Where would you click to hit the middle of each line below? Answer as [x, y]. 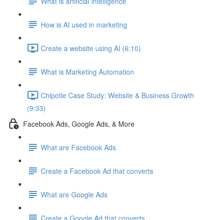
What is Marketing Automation [87, 71]
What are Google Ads [74, 194]
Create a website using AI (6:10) [91, 48]
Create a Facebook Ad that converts [97, 171]
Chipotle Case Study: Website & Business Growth [117, 95]
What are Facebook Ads [78, 147]
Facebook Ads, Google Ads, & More [79, 124]
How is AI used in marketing [84, 24]
